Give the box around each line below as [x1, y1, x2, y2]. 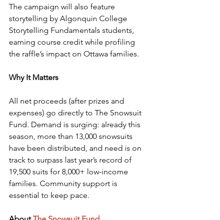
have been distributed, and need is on [9, 143, 143, 153]
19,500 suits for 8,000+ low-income [9, 167, 130, 176]
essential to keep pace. [9, 191, 89, 200]
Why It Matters [9, 73, 58, 82]
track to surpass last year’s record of [9, 155, 134, 165]
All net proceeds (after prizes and [9, 96, 126, 106]
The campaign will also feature [9, 2, 117, 11]
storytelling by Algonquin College [9, 14, 129, 23]
